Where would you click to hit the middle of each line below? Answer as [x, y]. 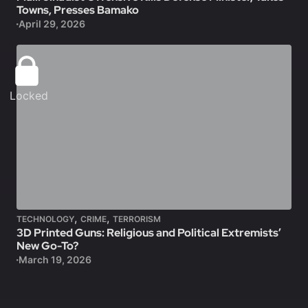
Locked [29, 96]
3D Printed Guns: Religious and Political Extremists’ [149, 233]
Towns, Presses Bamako [78, 10]
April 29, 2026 [52, 24]
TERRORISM [137, 219]
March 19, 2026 [55, 260]
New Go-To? [47, 246]
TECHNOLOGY [45, 219]
